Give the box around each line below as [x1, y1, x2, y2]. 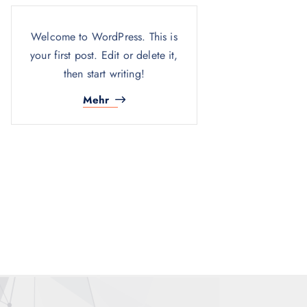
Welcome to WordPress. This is [31, 29, 177, 45]
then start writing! [63, 66, 145, 82]
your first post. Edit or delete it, [30, 47, 178, 64]
